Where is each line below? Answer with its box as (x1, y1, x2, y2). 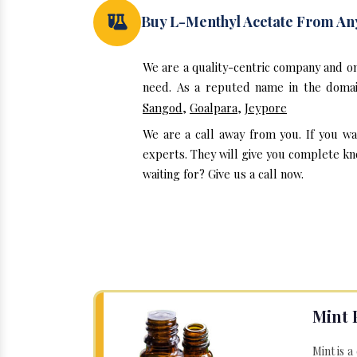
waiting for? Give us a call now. (143, 166, 304, 182)
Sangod (143, 100, 182, 116)
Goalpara (190, 100, 237, 116)
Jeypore (245, 100, 287, 116)
